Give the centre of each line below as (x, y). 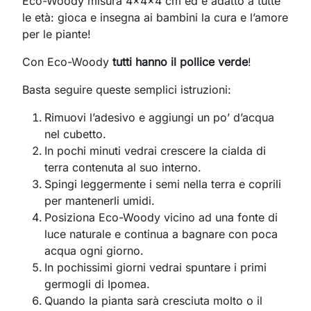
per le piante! (57, 34)
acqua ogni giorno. (94, 250)
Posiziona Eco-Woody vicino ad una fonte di (161, 217)
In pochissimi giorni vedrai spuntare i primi (155, 267)
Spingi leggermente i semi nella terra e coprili (163, 184)
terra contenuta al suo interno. (123, 167)
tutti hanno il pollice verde (180, 61)
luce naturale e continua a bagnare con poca (161, 234)
